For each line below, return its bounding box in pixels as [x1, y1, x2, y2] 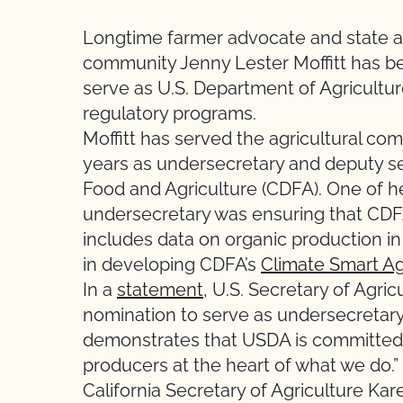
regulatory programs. [83, 103, 256, 124]
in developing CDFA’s [83, 254, 261, 275]
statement [117, 279, 203, 300]
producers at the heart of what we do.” [83, 354, 399, 376]
